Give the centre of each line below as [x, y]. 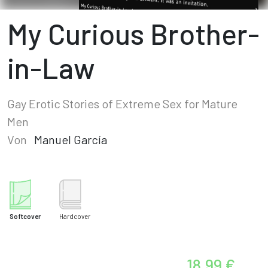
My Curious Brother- [133, 33]
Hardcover [75, 216]
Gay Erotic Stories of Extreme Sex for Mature [122, 103]
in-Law [51, 68]
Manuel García [71, 139]
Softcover [25, 216]
